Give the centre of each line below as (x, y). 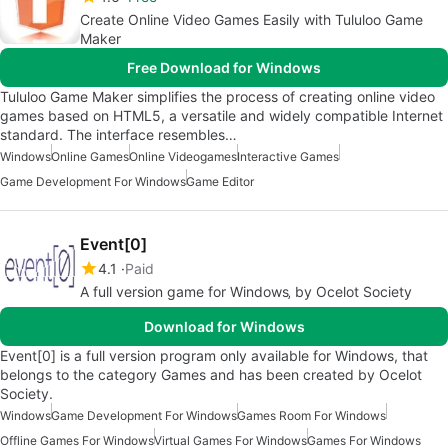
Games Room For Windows (311, 415)
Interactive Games (288, 156)
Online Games (90, 156)
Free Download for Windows (224, 67)
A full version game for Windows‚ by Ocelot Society (246, 291)
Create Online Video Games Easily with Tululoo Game (251, 19)
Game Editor (220, 181)
